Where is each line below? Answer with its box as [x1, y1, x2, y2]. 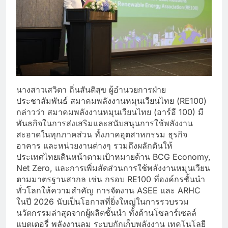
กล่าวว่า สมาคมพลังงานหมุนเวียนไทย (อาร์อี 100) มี [16, 106, 204, 117]
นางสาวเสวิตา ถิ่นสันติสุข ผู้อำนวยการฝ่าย [16, 84, 166, 95]
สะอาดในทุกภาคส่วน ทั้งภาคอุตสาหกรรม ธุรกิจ [16, 129, 187, 139]
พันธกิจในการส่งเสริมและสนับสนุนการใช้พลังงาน [16, 118, 193, 128]
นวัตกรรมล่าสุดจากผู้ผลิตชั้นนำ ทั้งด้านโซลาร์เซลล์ [16, 207, 196, 218]
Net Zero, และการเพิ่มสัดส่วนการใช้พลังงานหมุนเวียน [16, 162, 210, 173]
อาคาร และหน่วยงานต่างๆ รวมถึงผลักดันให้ [16, 140, 173, 151]
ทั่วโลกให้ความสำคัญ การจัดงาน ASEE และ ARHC [16, 185, 201, 195]
